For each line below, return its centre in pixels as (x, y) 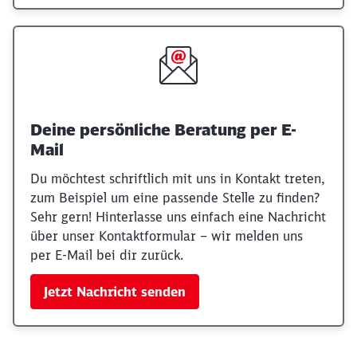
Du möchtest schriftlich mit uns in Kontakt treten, (178, 178)
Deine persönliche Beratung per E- (163, 129)
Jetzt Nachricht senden (115, 292)
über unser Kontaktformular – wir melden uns (167, 236)
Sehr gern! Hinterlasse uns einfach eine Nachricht (178, 217)
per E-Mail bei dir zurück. (107, 255)
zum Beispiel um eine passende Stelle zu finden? (175, 198)
